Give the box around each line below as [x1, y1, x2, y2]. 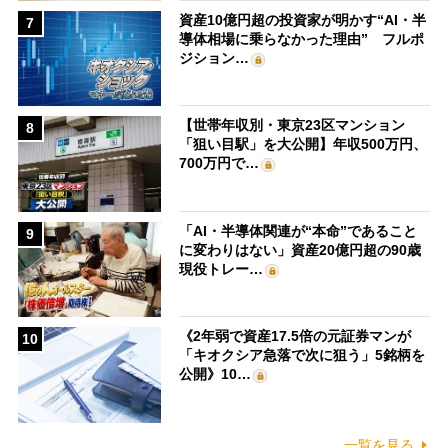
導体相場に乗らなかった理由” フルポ [179, 30, 425, 47]
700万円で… [179, 155, 260, 172]
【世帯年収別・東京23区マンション [179, 117, 406, 134]
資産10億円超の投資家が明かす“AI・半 [179, 11, 427, 28]
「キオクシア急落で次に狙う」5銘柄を [179, 347, 426, 364]
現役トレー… [179, 260, 264, 277]
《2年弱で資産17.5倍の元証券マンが [179, 328, 412, 345]
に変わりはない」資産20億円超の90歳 [179, 241, 422, 258]
